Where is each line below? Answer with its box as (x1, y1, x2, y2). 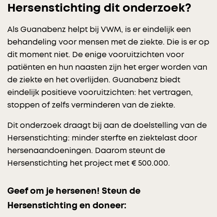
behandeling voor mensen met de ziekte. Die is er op (7, 38, 209, 46)
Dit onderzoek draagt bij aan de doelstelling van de (7, 122, 207, 130)
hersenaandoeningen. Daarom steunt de (7, 147, 165, 155)
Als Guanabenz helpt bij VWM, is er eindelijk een (7, 26, 191, 34)
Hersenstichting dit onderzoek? (7, 2, 191, 15)
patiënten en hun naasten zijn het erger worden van (7, 63, 207, 72)
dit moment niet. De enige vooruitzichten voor (7, 51, 184, 59)
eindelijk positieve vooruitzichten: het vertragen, (7, 89, 193, 97)
